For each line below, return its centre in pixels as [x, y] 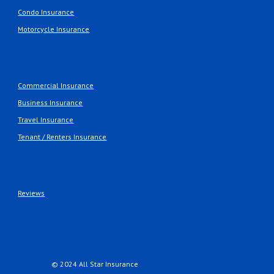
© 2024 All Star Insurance [95, 264]
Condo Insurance [46, 12]
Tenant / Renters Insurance [62, 137]
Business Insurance [50, 102]
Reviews [31, 193]
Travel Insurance [46, 120]
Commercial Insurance [56, 85]
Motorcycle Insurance [54, 29]
